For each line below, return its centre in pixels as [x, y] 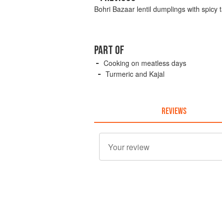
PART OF [109, 51]
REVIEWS [174, 111]
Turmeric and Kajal [135, 74]
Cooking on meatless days [145, 63]
